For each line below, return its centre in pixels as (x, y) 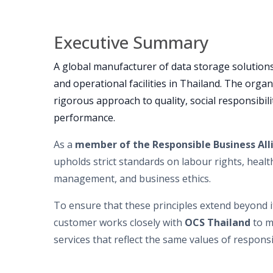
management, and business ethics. (132, 179)
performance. (84, 118)
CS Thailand (222, 223)
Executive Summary (131, 42)
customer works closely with (119, 223)
